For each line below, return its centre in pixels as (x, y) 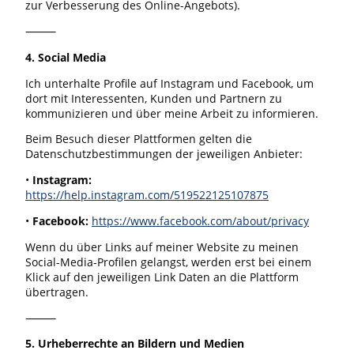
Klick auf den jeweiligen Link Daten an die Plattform (162, 277)
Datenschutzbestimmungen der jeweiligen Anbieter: (164, 154)
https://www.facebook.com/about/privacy (200, 221)
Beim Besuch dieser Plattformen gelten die (139, 139)
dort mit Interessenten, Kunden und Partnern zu (154, 98)
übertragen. (57, 292)
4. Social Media (66, 57)
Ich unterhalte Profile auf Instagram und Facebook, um (169, 83)
